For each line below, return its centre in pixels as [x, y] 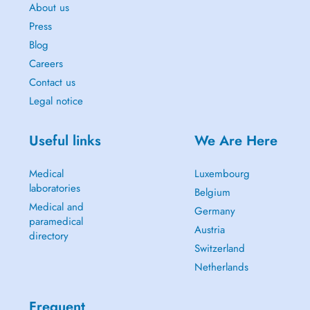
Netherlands [221, 267]
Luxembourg [222, 174]
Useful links [65, 141]
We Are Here [236, 141]
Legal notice [56, 101]
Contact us [52, 82]
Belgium [212, 192]
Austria [209, 230]
